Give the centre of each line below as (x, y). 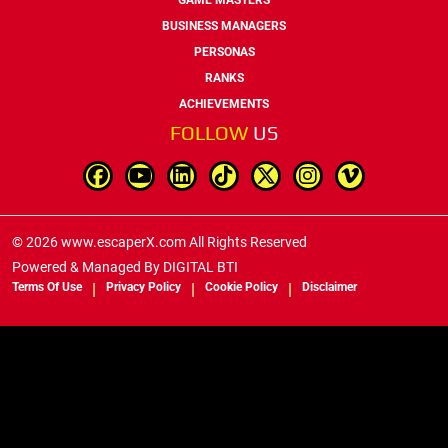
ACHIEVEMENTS (224, 103)
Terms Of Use (47, 286)
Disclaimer (329, 286)
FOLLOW (211, 132)
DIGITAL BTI (200, 266)
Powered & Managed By (87, 266)
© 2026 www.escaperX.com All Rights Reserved (159, 241)
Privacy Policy (143, 286)
